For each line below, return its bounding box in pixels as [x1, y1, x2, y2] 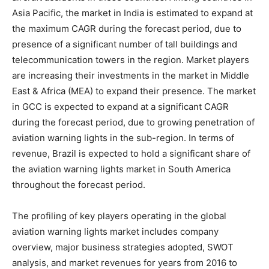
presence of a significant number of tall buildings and [12, 38, 237, 50]
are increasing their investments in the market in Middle [12, 69, 249, 81]
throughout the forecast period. [12, 178, 145, 190]
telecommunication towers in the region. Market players [12, 53, 249, 65]
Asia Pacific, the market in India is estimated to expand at [12, 7, 253, 19]
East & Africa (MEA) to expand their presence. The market [12, 85, 256, 97]
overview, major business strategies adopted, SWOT [12, 241, 234, 253]
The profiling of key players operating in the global [12, 210, 226, 222]
